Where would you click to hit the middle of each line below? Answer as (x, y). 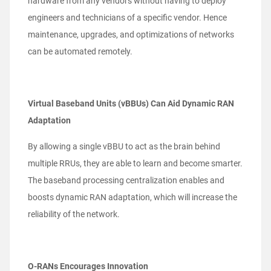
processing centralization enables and (154, 181)
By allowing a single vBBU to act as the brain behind (124, 147)
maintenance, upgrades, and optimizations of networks (131, 35)
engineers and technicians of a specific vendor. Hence (127, 18)
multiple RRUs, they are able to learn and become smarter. (135, 164)
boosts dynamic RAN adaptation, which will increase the (132, 198)
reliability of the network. (75, 214)
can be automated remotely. (81, 52)
